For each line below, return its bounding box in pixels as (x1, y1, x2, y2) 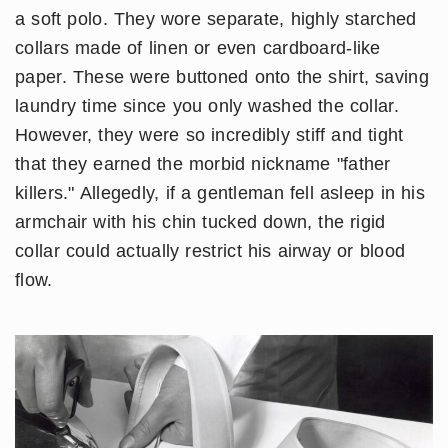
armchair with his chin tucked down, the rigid (15, 211, 386, 232)
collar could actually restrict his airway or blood (15, 240, 406, 261)
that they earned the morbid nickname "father (15, 153, 391, 174)
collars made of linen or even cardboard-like (15, 37, 381, 58)
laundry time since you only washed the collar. (15, 95, 399, 116)
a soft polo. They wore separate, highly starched (15, 8, 417, 29)
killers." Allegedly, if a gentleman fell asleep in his (15, 182, 425, 203)
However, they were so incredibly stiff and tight (15, 124, 404, 145)
